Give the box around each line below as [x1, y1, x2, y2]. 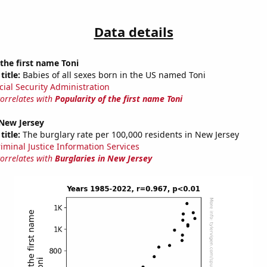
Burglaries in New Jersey [54, 153, 152, 164]
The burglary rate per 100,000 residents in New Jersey [20, 129, 239, 141]
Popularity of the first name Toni [54, 93, 182, 105]
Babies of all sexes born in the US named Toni [20, 69, 206, 81]
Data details [94, 23, 173, 41]
